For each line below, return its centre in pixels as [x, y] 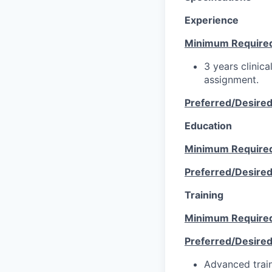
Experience [212, 20]
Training [204, 195]
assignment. [231, 79]
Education [208, 125]
